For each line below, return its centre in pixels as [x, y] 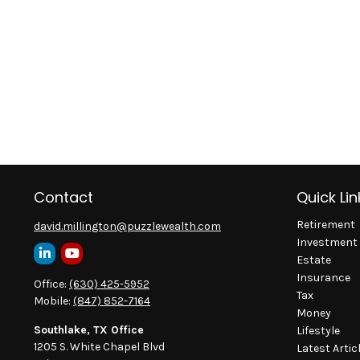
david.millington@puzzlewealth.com [127, 226]
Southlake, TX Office [89, 329]
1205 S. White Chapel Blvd [99, 346]
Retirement [326, 224]
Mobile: [53, 301]
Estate [314, 260]
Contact [63, 197]
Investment [327, 242]
